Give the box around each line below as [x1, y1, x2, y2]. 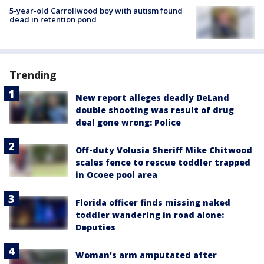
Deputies [75, 222, 115, 233]
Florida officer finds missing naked [75, 197, 230, 209]
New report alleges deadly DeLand [75, 92, 229, 104]
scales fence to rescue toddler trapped [75, 157, 250, 169]
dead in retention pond [9, 14, 97, 25]
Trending [9, 68, 57, 82]
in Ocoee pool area [75, 169, 157, 181]
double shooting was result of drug [75, 104, 234, 116]
